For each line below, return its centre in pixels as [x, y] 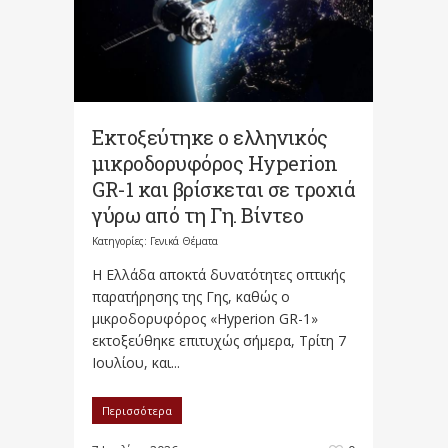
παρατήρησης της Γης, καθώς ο [191, 297]
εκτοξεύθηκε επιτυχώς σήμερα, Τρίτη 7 [219, 341]
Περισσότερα [137, 411]
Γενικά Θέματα [184, 241]
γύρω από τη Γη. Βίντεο [197, 215]
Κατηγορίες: [121, 241]
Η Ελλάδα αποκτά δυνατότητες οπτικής [218, 275]
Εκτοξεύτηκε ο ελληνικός [210, 137]
